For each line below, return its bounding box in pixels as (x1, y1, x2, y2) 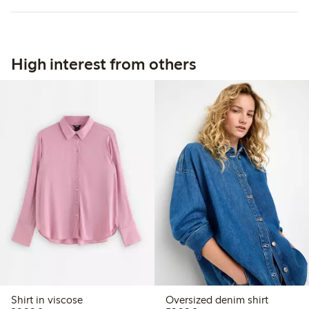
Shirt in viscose (11, 293, 83, 307)
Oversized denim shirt (165, 293, 268, 307)
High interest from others (11, 53, 196, 74)
